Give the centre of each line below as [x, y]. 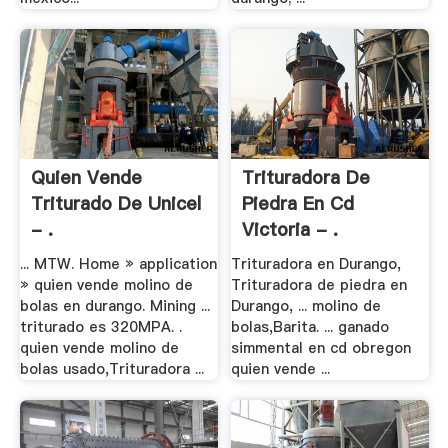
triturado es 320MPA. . [100, 327]
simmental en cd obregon [321, 348]
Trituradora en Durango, [316, 264]
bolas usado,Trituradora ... [111, 369]
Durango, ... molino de [306, 306]
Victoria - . [290, 229]
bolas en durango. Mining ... [114, 306]
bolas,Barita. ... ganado [310, 327]
